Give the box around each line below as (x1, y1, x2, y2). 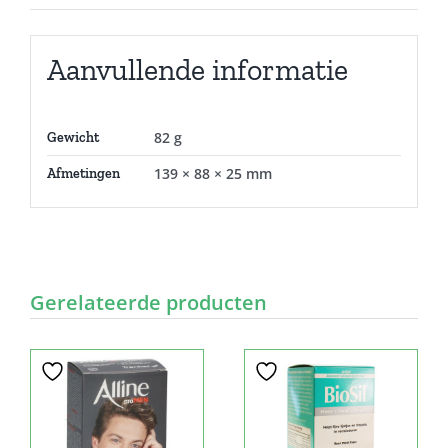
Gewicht (46, 129, 99, 147)
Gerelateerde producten (30, 289, 267, 316)
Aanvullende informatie (46, 52, 348, 89)
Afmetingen (46, 165, 120, 183)
